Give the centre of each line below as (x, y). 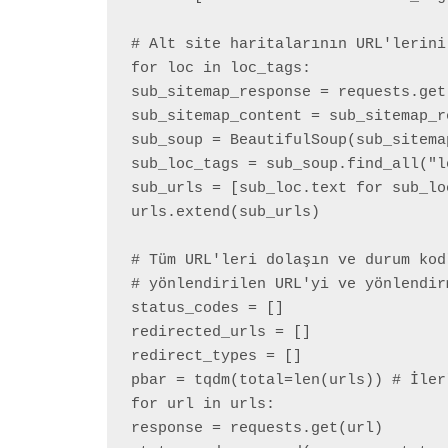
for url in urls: (203, 405)
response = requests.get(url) (257, 429)
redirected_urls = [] (221, 333)
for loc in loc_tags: (221, 69)
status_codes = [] (207, 309)
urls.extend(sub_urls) (225, 213)
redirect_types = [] (216, 357)
